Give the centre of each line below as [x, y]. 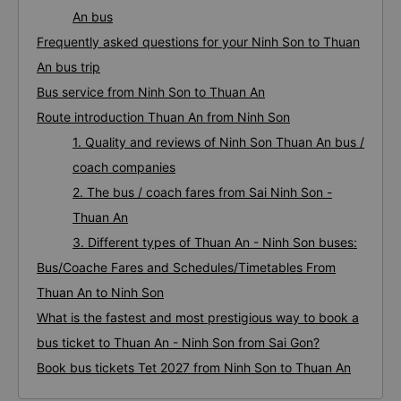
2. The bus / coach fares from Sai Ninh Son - [202, 192]
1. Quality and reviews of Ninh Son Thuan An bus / [218, 142]
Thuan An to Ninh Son [100, 292]
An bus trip [68, 67]
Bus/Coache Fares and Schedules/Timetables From [186, 267]
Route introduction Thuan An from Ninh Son [163, 117]
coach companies [124, 167]
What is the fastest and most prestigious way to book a [198, 317]
